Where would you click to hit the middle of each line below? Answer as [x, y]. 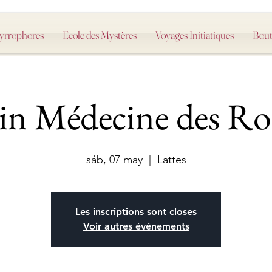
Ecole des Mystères [99, 35]
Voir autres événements [136, 226]
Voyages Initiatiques [194, 35]
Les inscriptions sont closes [136, 212]
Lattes [172, 160]
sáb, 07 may [114, 160]
